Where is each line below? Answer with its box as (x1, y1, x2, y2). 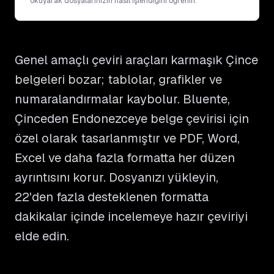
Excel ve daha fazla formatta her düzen (15, 150, 235, 166)
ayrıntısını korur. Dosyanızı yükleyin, (15, 169, 218, 185)
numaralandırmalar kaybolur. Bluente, (15, 91, 230, 107)
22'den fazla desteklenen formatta (15, 189, 209, 205)
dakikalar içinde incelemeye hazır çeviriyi (15, 209, 248, 224)
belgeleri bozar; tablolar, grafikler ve (15, 72, 222, 87)
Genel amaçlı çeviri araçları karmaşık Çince (15, 52, 258, 68)
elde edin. (15, 228, 69, 244)
